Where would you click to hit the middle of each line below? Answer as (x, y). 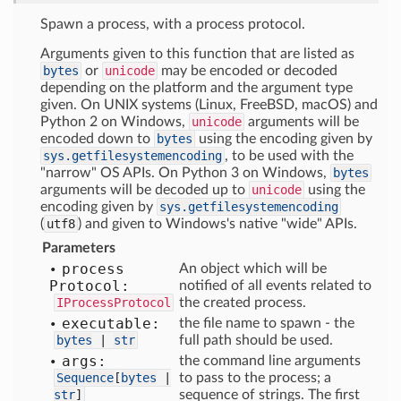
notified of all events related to (275, 286)
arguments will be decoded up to (145, 190)
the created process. (243, 303)
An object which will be (253, 269)
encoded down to (97, 139)
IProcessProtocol (114, 303)
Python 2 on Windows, (115, 122)
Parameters (79, 248)
